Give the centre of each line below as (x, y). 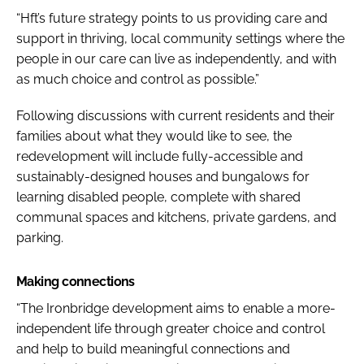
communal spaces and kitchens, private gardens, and (176, 217)
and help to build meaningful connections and (153, 349)
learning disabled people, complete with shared (158, 197)
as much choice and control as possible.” (138, 79)
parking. (40, 237)
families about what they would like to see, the (154, 136)
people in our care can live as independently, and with (176, 58)
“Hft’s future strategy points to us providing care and (172, 18)
